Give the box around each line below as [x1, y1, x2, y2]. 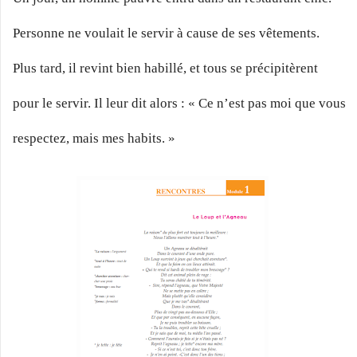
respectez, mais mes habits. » [13, 130, 175, 146]
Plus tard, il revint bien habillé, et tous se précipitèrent [13, 60, 318, 76]
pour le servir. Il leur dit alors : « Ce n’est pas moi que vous [13, 95, 346, 111]
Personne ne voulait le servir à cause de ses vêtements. [13, 25, 320, 41]
